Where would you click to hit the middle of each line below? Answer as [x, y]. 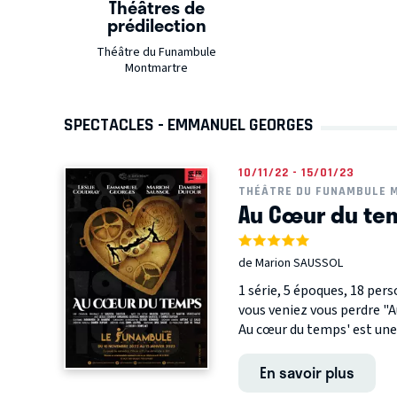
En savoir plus [307, 373]
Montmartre [156, 69]
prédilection [157, 25]
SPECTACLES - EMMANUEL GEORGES [189, 125]
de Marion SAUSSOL [290, 264]
